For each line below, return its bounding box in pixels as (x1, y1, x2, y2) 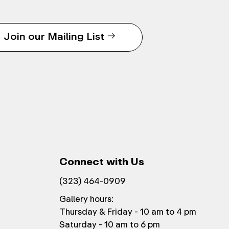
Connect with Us (59, 153, 144, 170)
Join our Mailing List (4, 28, 105, 45)
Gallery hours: (59, 192, 113, 207)
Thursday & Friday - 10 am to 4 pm (59, 204, 196, 219)
